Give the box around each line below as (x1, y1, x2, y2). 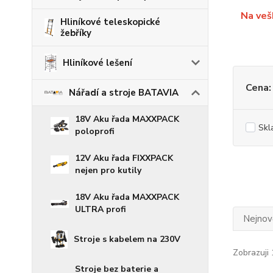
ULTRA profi (75, 204, 126, 216)
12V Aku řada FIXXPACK (75, 152, 173, 165)
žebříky (60, 27, 91, 40)
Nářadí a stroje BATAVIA (69, 87, 179, 99)
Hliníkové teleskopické (60, 16, 160, 29)
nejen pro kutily (75, 165, 141, 177)
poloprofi (75, 126, 115, 138)
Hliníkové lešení (62, 57, 132, 69)
